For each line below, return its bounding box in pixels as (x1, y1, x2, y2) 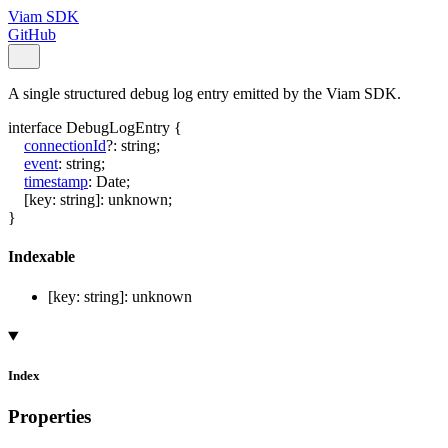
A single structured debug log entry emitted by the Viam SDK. (8, 85, 401, 102)
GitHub (8, 26, 56, 43)
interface (8, 119, 62, 136)
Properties (8, 405, 91, 427)
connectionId (24, 137, 106, 154)
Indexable (8, 248, 75, 266)
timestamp (24, 173, 88, 190)
